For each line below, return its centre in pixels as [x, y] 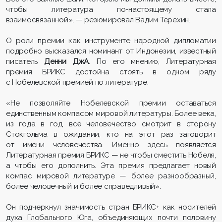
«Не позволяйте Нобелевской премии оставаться [111, 103]
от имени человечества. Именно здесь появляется [111, 144]
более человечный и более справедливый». [83, 186]
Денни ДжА [67, 61]
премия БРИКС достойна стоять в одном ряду [111, 72]
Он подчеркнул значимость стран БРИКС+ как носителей [111, 207]
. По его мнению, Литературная [153, 61]
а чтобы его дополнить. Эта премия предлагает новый [111, 165]
